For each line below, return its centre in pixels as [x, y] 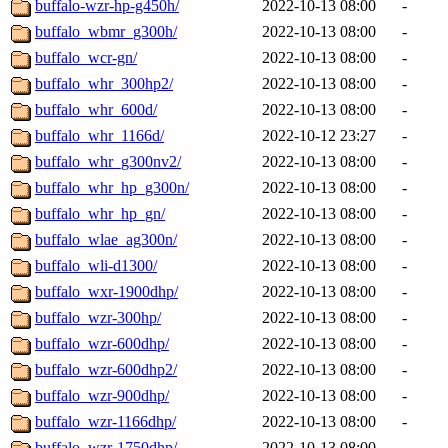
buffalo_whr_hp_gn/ [100, 214]
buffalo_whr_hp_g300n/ [112, 188]
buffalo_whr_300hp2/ [104, 84]
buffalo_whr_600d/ [96, 110]
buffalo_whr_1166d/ [99, 136]
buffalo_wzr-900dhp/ [102, 396]
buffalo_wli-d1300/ [96, 266]
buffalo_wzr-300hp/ [98, 318]
